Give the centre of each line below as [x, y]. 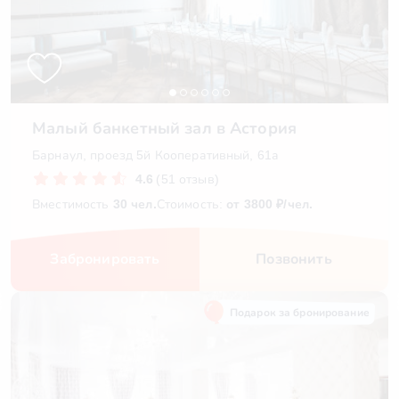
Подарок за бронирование [300, 313]
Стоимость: [191, 204]
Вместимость [73, 204]
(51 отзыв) [187, 179]
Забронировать [105, 259]
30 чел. [134, 204]
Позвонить [294, 259]
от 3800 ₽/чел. [270, 204]
